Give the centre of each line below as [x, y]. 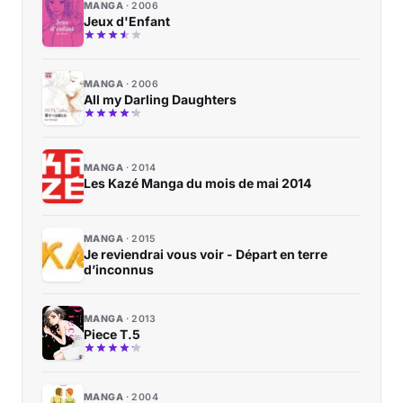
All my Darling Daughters [160, 99]
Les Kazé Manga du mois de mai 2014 [197, 184]
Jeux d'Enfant [127, 21]
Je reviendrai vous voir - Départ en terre [206, 254]
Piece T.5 [112, 334]
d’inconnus [119, 269]
